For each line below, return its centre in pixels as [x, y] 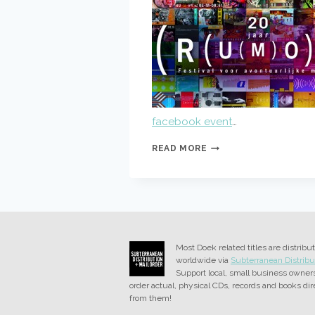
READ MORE [180, 148]
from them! [150, 298]
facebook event [192, 122]
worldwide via [203, 260]
